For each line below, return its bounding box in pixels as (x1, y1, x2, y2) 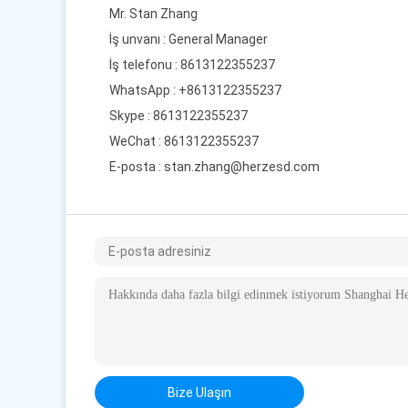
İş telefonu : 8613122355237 (109, 57, 275, 72)
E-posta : (109, 159, 164, 174)
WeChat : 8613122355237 (109, 134, 259, 148)
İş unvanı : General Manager (109, 32, 268, 46)
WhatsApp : (109, 83, 178, 97)
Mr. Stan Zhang (109, 6, 198, 21)
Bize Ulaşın (168, 385, 231, 400)
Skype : (109, 108, 153, 123)
